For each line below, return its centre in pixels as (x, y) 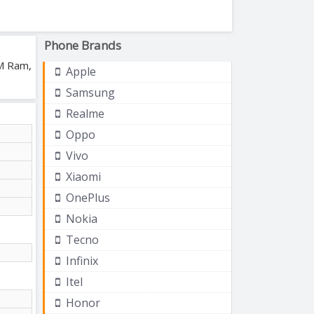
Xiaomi (82, 176)
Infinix (81, 260)
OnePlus (87, 197)
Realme (84, 113)
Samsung (89, 92)
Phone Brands (83, 45)
